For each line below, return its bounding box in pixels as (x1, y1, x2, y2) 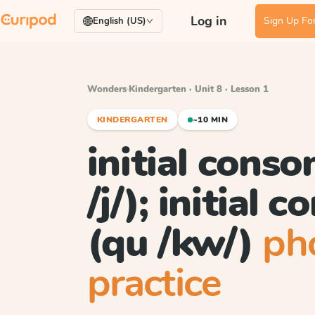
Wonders (87, 83, 127, 96)
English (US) (93, 15, 146, 27)
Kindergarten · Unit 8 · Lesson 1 (129, 83, 269, 96)
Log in (191, 13, 227, 30)
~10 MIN (192, 114, 229, 125)
